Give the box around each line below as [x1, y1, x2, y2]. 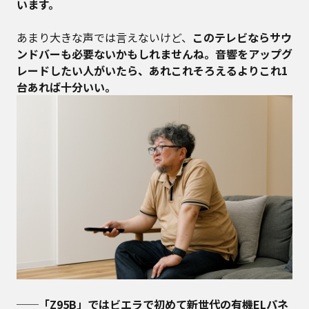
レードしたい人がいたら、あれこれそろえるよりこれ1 [17, 61, 288, 79]
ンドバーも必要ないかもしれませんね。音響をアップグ [17, 45, 292, 62]
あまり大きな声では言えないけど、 [17, 28, 192, 46]
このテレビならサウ [192, 28, 292, 46]
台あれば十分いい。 [17, 78, 116, 95]
